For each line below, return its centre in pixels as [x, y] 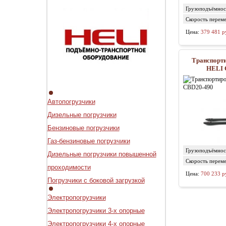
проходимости [69, 167]
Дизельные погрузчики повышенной [102, 154]
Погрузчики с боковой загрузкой [96, 180]
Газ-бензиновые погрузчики [89, 141]
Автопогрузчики [71, 101]
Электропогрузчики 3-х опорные [96, 210]
